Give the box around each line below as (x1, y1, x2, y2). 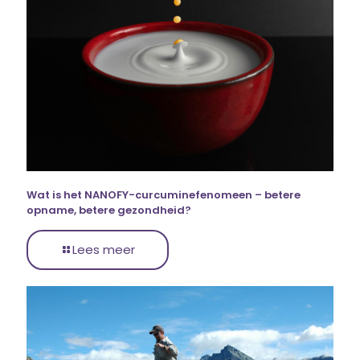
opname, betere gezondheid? (27, 202, 191, 219)
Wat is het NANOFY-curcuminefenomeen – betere (27, 187, 301, 203)
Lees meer (72, 241, 135, 259)
